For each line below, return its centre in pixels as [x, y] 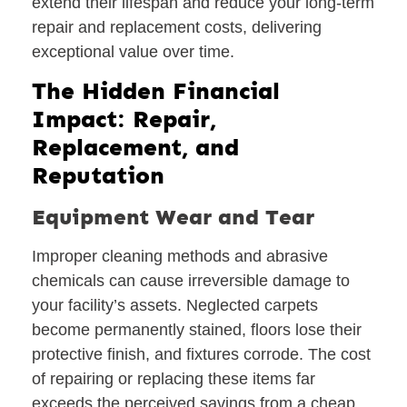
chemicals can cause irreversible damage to [191, 281]
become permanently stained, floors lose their [197, 330]
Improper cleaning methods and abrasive [180, 257]
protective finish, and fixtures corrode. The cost [201, 355]
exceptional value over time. [133, 51]
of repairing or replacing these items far [174, 379]
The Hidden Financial [156, 92]
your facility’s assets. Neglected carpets [175, 306]
